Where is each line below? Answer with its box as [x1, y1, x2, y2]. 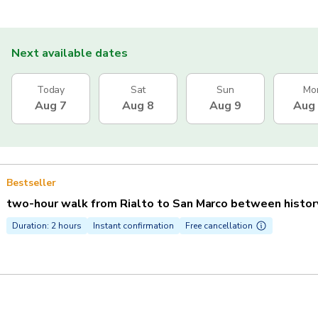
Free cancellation [185, 219, 253, 231]
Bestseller [6, 175, 56, 190]
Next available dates [11, 45, 128, 61]
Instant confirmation [93, 219, 174, 231]
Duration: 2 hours [12, 219, 82, 231]
